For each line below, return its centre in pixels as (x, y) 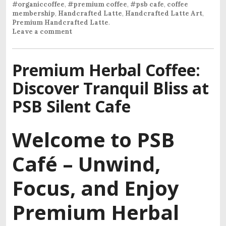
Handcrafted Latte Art (164, 13)
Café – (45, 163)
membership (34, 13)
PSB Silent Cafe (71, 106)
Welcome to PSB (93, 139)
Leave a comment (42, 31)
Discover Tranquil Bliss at (110, 88)
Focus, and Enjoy (96, 188)
